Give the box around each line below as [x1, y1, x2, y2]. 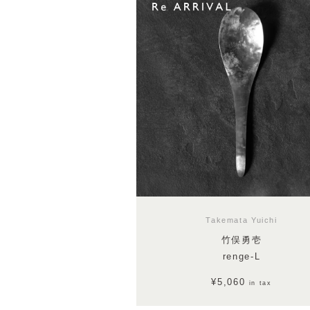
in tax [248, 279, 272, 286]
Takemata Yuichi [206, 215, 277, 224]
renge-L [222, 251, 261, 262]
